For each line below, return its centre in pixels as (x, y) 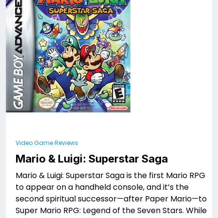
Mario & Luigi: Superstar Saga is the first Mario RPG (110, 175)
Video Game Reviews (47, 143)
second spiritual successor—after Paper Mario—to (111, 199)
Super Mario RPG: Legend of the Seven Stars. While (111, 210)
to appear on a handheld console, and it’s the (102, 187)
